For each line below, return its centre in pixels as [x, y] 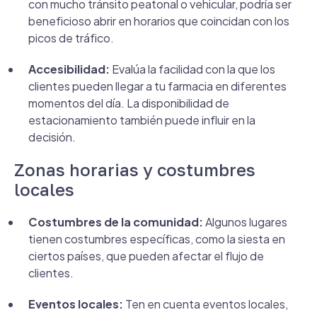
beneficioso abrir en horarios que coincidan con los [159, 21]
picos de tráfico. [71, 38]
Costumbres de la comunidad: [116, 222]
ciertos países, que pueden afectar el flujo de [146, 256]
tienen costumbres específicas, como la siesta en [157, 239]
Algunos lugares [245, 222]
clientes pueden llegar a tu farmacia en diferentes [157, 86]
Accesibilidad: [69, 69]
